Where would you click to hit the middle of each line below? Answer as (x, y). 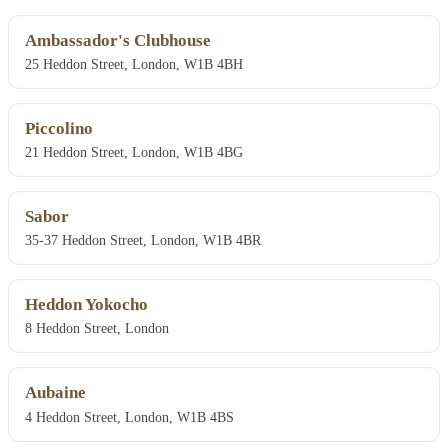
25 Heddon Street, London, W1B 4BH (134, 64)
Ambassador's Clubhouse (118, 41)
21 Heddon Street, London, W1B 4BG (134, 152)
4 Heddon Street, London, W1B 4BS (129, 416)
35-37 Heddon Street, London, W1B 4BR (143, 240)
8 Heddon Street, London (97, 328)
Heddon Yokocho (86, 305)
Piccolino (59, 129)
